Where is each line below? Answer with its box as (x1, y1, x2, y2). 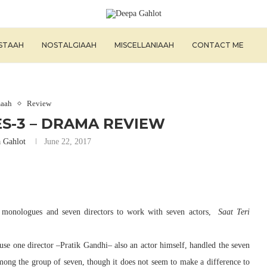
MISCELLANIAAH (114, 41, 174, 49)
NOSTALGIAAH (42, 41, 97, 49)
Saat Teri (218, 207, 250, 216)
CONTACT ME (192, 41, 244, 49)
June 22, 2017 (44, 137, 92, 146)
